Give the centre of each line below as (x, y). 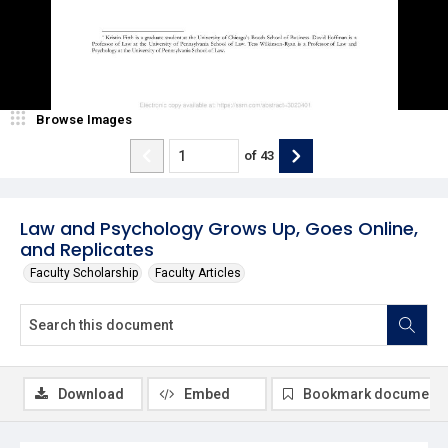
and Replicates (87, 249)
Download (91, 393)
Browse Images (84, 119)
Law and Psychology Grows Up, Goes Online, (219, 228)
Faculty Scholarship (84, 272)
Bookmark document (372, 393)
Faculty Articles (198, 272)
